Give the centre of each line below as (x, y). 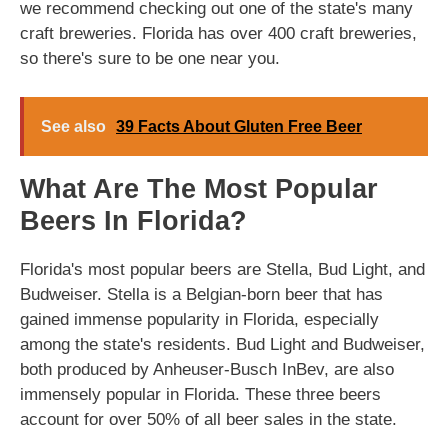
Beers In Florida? (133, 220)
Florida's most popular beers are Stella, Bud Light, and (222, 269)
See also (73, 126)
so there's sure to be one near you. (150, 58)
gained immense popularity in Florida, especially (199, 319)
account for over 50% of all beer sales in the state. (208, 419)
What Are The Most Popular (199, 188)
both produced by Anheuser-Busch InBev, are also (207, 369)
